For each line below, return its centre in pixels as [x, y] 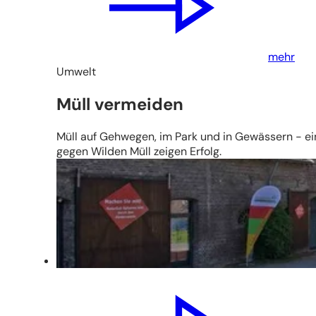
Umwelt [76, 72]
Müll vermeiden [120, 104]
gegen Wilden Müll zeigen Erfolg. [139, 152]
